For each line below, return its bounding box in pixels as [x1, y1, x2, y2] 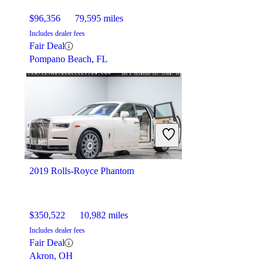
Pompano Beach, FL [29, 54, 108, 65]
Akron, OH [29, 251, 73, 261]
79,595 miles [75, 13, 123, 24]
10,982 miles [80, 210, 128, 221]
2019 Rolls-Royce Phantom [29, 166, 134, 176]
